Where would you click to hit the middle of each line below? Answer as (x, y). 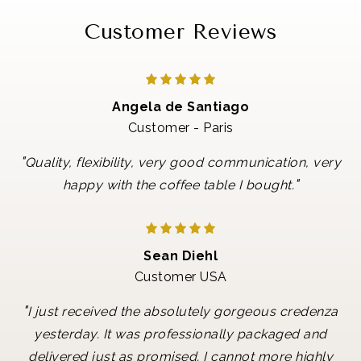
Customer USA (180, 276)
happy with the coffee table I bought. (178, 185)
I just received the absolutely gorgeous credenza (183, 311)
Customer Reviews (180, 31)
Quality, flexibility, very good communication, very (183, 163)
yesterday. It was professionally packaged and (180, 334)
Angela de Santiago (180, 107)
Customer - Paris (180, 128)
